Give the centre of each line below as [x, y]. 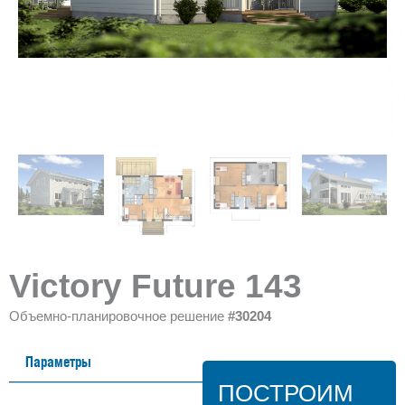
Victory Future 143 [155, 286]
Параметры [58, 361]
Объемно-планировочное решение [118, 316]
